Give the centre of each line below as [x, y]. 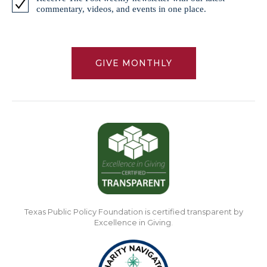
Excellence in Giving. [133, 222]
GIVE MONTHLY [133, 63]
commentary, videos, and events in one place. [121, 9]
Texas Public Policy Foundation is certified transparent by [133, 212]
